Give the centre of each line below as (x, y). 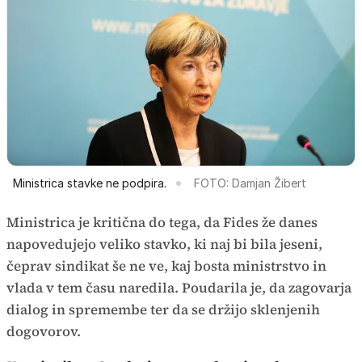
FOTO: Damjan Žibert (250, 183)
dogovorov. (44, 332)
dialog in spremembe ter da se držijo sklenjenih (163, 310)
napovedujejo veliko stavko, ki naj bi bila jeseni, (164, 244)
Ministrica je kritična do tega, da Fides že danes (162, 223)
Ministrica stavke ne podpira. (90, 183)
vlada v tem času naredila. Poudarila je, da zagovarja (179, 288)
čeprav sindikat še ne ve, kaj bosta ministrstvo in (166, 266)
